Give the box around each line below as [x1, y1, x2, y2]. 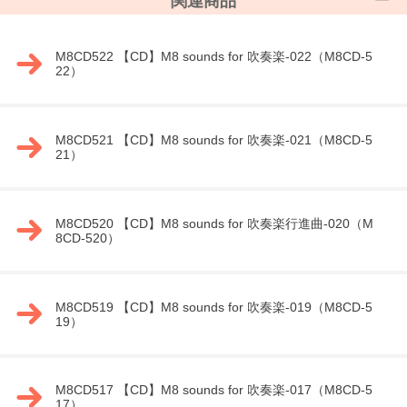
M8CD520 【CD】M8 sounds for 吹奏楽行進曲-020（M [55, 215, 373, 231]
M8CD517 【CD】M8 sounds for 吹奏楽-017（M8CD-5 [55, 382, 372, 398]
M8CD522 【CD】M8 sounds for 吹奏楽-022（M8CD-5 [55, 49, 372, 65]
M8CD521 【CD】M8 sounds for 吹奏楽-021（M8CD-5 [55, 133, 372, 148]
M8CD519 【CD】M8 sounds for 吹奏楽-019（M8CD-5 [55, 299, 372, 314]
